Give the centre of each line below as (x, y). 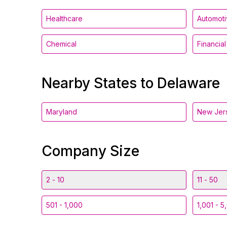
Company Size (90, 151)
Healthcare (64, 18)
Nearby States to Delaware (131, 83)
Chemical (61, 44)
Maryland (62, 112)
